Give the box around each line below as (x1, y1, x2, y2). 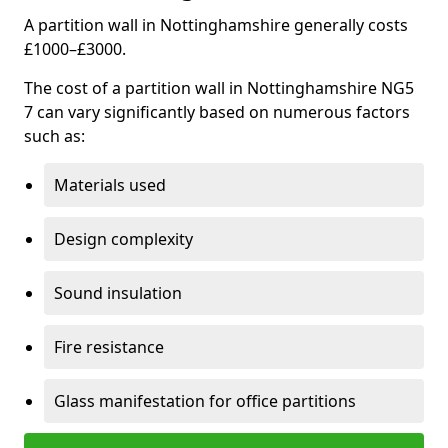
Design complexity (54, 228, 193, 250)
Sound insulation (54, 282, 182, 304)
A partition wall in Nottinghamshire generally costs (24, 14, 408, 36)
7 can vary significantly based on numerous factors (24, 101, 410, 123)
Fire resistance (54, 336, 164, 358)
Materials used (54, 174, 166, 196)
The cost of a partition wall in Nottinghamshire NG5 (24, 77, 414, 99)
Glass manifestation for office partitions (54, 390, 356, 412)
